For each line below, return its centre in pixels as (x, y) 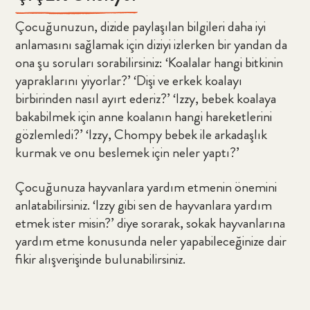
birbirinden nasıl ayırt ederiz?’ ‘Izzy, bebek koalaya (146, 98)
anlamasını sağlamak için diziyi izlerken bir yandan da (152, 44)
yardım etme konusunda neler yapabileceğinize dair (151, 241)
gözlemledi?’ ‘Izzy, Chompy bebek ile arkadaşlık (142, 134)
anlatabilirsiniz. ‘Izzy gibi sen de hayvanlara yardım (144, 205)
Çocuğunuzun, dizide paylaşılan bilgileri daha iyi (141, 26)
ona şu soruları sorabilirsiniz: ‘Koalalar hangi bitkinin (149, 62)
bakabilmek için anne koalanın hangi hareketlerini (144, 116)
